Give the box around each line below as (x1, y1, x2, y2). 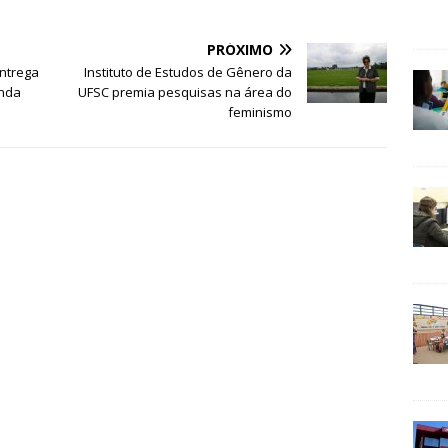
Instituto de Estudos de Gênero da (84, 63, 293, 82)
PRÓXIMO (207, 40, 274, 60)
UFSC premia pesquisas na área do (78, 83, 293, 102)
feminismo (228, 103, 293, 122)
